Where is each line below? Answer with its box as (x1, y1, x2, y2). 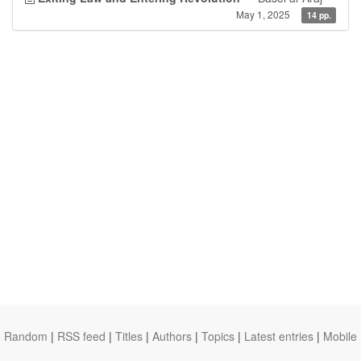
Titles (115, 328, 143, 344)
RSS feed (57, 328, 106, 344)
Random (4, 328, 48, 344)
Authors (152, 328, 192, 344)
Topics (201, 328, 234, 344)
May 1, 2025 (236, 7, 291, 21)
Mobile (323, 328, 357, 344)
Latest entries (244, 328, 313, 344)
